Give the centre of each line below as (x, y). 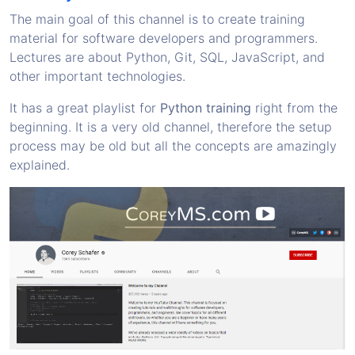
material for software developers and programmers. (164, 38)
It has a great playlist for (85, 107)
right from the (294, 107)
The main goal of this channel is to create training (157, 19)
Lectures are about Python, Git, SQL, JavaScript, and (167, 57)
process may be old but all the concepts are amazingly (173, 145)
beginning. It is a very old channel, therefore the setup (171, 126)
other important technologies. (97, 76)
